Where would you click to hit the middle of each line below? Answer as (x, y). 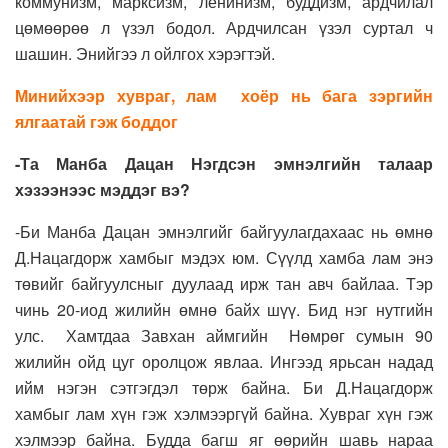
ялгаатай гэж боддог (96, 122)
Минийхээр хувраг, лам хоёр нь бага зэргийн (224, 96)
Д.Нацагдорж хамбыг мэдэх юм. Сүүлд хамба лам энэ (224, 258)
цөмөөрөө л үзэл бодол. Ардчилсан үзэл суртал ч (224, 28)
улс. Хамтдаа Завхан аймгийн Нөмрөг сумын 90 (224, 336)
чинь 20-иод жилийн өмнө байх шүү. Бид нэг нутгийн (224, 310)
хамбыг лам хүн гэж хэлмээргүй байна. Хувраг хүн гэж (224, 414)
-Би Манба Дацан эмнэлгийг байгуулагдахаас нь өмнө (224, 232)
